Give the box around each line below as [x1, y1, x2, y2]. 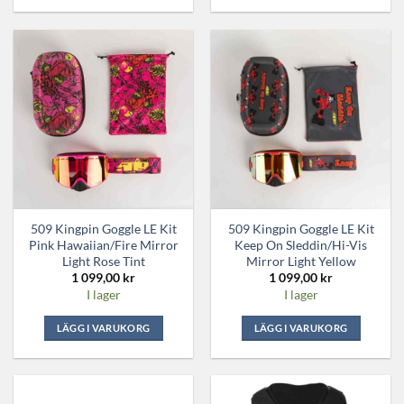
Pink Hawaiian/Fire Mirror [28, 236, 179, 252]
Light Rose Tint [61, 252, 145, 269]
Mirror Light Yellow [245, 252, 356, 269]
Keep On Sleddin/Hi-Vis [234, 236, 367, 252]
